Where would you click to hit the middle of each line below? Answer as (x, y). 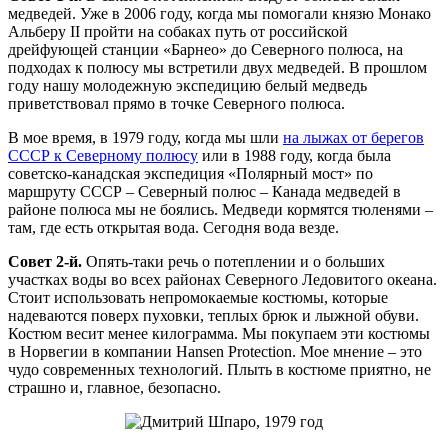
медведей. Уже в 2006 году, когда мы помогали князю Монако (219, 14)
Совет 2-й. (45, 262)
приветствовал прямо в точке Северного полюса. (176, 104)
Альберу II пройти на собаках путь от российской (178, 32)
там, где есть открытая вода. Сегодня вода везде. (173, 228)
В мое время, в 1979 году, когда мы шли (145, 138)
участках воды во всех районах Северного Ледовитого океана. (222, 280)
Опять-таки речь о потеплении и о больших (233, 262)
